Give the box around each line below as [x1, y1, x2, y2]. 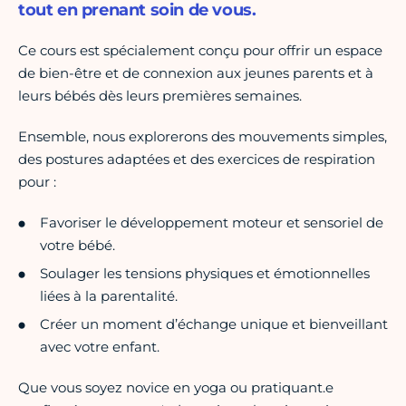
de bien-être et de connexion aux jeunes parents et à [18, 64, 373, 82]
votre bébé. [40, 237, 115, 255]
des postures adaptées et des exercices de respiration [18, 150, 375, 169]
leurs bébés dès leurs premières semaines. [18, 87, 302, 105]
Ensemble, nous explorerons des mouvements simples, [18, 128, 387, 146]
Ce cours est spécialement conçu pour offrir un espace [18, 42, 382, 60]
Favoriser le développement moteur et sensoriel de [40, 214, 383, 232]
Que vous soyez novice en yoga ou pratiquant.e [18, 379, 333, 397]
